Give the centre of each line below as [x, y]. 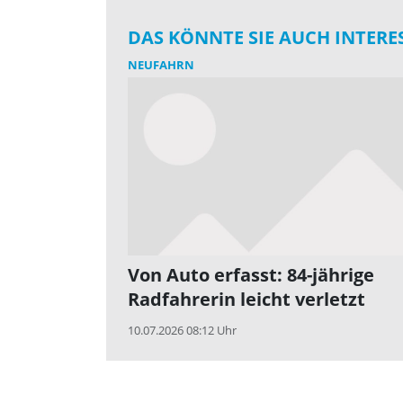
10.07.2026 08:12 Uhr [182, 331]
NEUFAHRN [161, 64]
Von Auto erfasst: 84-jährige [251, 275]
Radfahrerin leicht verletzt [246, 300]
